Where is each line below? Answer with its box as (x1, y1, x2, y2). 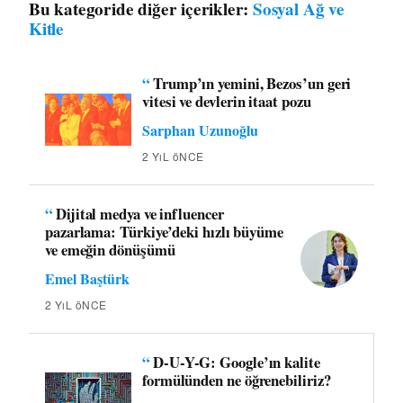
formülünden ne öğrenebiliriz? (142, 369, 331, 392)
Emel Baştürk (45, 268, 130, 290)
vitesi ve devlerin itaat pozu (142, 90, 311, 113)
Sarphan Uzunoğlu (142, 120, 258, 141)
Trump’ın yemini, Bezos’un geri (152, 72, 352, 95)
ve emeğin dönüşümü (45, 238, 175, 262)
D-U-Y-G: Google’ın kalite (152, 351, 320, 374)
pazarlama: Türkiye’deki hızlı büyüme (45, 220, 283, 244)
